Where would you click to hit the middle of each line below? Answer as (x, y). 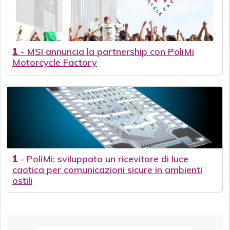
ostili (22, 181)
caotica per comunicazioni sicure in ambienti (107, 170)
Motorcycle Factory (55, 63)
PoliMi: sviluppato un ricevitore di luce (108, 159)
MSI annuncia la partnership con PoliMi (110, 52)
